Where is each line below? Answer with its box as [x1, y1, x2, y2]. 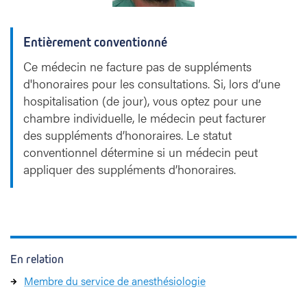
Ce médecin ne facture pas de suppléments [23, 58, 251, 75]
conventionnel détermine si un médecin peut [23, 143, 258, 160]
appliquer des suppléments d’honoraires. [23, 160, 236, 177]
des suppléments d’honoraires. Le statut [23, 126, 232, 143]
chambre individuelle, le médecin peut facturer [23, 109, 266, 126]
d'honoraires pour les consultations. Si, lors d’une [23, 75, 280, 92]
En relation [10, 252, 64, 267]
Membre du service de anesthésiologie [24, 273, 206, 288]
